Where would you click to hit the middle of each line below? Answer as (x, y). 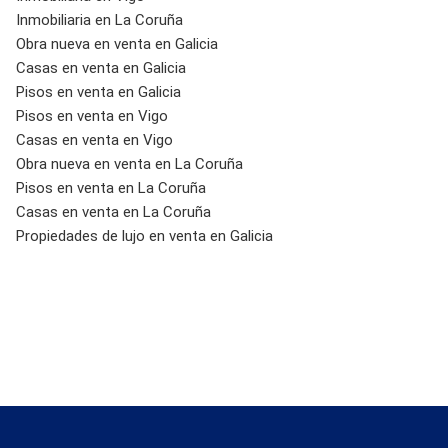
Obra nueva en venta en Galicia (116, 43)
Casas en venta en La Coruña (113, 211)
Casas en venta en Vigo (94, 139)
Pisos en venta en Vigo (91, 115)
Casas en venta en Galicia (100, 67)
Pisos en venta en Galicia (98, 91)
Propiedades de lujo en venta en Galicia (144, 235)
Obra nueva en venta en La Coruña (129, 163)
